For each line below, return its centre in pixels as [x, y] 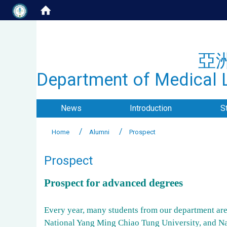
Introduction [151, 108]
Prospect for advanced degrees [113, 183]
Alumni [99, 132]
